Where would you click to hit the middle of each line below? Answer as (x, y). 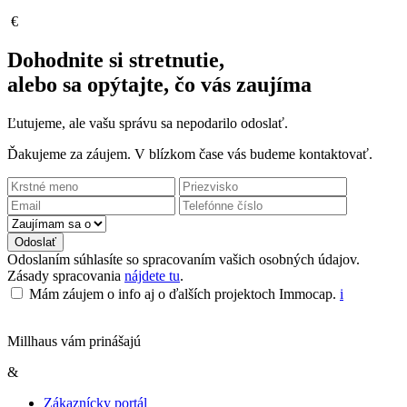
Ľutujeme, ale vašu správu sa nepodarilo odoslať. (148, 124)
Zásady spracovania (66, 276)
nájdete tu (152, 276)
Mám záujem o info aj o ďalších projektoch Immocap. (184, 294)
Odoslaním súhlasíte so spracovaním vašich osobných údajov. (184, 260)
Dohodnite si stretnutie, (116, 60)
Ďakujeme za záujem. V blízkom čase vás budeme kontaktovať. (190, 154)
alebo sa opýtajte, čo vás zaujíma (159, 85)
